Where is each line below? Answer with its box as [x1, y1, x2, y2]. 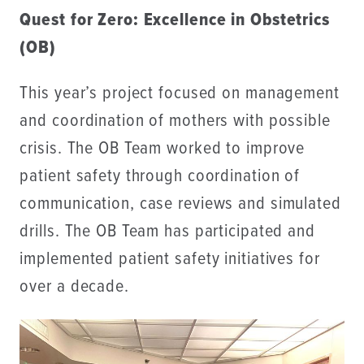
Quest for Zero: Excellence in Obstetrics [19, 8, 330, 32]
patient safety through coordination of [19, 164, 301, 188]
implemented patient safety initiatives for [19, 247, 320, 271]
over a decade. [19, 275, 129, 299]
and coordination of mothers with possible [19, 109, 331, 133]
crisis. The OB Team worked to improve [19, 136, 305, 161]
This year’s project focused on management [19, 81, 340, 106]
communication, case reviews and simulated [19, 192, 341, 216]
